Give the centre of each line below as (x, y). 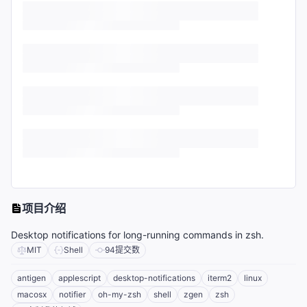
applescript (79, 278)
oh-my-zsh (120, 295)
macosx (32, 295)
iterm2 (220, 278)
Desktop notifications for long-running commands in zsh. (137, 235)
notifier (72, 295)
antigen (32, 278)
